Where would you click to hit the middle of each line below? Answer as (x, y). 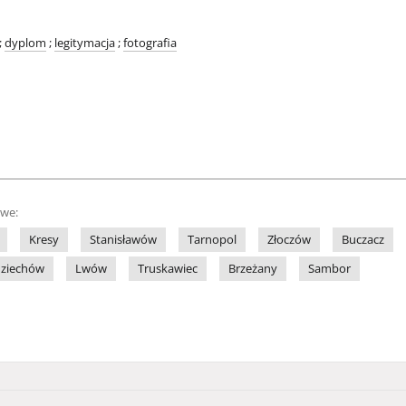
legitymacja (85, 43)
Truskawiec (168, 269)
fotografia (150, 43)
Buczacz (363, 240)
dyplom (25, 43)
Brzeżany (253, 269)
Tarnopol (212, 240)
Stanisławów (123, 240)
